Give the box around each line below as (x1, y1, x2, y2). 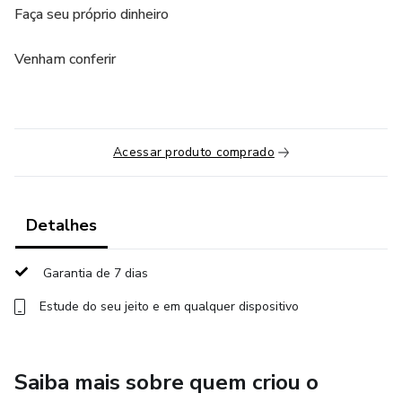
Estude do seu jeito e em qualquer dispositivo (39, 298, 299, 315)
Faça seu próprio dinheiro (14, 4, 169, 24)
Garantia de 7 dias (43, 265, 148, 282)
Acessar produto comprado (113, 144, 275, 161)
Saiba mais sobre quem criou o (14, 368, 319, 397)
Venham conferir (14, 49, 116, 69)
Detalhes (26, 214, 97, 236)
